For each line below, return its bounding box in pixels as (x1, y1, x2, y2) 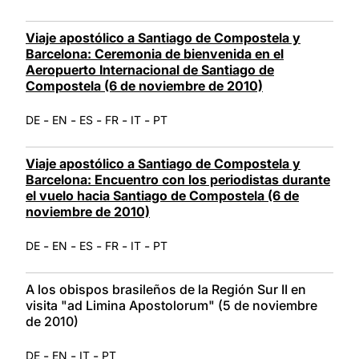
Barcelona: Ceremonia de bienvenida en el (26, 45, 284, 62)
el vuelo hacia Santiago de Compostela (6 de (26, 187, 299, 204)
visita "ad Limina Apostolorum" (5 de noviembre (26, 296, 317, 313)
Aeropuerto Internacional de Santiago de (26, 61, 274, 78)
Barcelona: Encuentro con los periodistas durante (26, 171, 330, 188)
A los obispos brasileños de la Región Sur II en (26, 280, 306, 297)
